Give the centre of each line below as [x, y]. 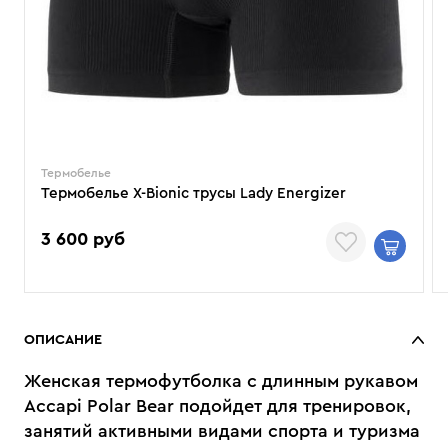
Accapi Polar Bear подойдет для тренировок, [217, 406]
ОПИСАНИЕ [63, 340]
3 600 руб [83, 238]
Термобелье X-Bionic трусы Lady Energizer [193, 193]
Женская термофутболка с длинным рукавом [221, 381]
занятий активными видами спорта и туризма [222, 431]
